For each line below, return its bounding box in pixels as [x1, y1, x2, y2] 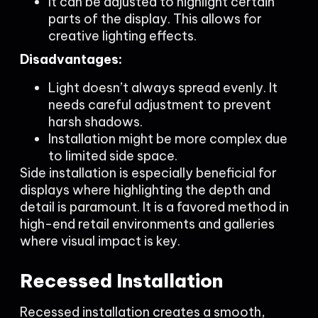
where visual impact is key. [20, 233, 180, 249]
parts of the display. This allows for [48, 11, 262, 27]
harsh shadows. [48, 114, 143, 130]
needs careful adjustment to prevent [48, 97, 271, 113]
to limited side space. [48, 148, 177, 164]
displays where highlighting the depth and [20, 182, 270, 198]
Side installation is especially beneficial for [20, 165, 277, 181]
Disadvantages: [20, 51, 122, 67]
